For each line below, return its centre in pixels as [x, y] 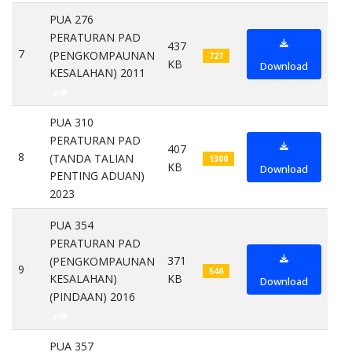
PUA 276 [71, 20]
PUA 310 [71, 123]
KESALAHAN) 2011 [97, 73]
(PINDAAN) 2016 [92, 297]
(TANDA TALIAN [92, 158]
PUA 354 [71, 225]
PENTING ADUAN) [97, 176]
